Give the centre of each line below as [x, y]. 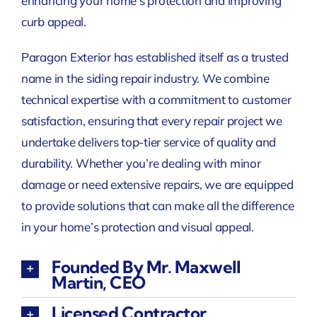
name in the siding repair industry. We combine [145, 78]
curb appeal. [53, 21]
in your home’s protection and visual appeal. [137, 226]
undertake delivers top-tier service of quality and [149, 142]
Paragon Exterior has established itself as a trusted [155, 57]
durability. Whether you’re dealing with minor [141, 163]
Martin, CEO [98, 282]
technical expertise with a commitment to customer [156, 99]
